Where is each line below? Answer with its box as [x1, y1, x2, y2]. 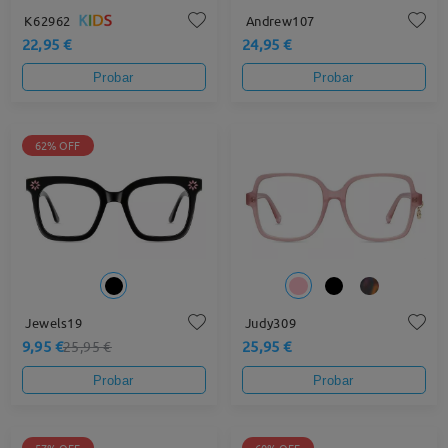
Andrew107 [245, 12, 315, 29]
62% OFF [34, 138, 81, 153]
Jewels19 [24, 315, 82, 332]
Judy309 [244, 315, 296, 332]
